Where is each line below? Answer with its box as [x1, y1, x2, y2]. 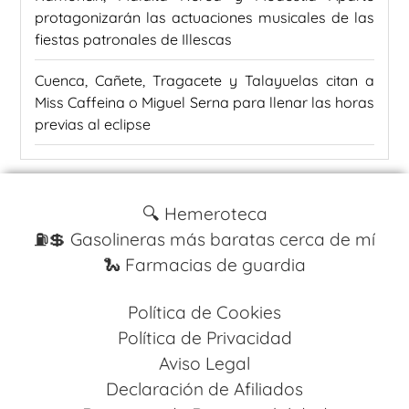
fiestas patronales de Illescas [35, 30, 232, 49]
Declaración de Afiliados [106, 378, 303, 401]
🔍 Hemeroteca [142, 203, 267, 225]
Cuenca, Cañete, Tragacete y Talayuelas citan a [35, 71, 374, 90]
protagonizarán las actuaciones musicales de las [35, 8, 374, 27]
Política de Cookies [128, 301, 281, 324]
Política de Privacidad [117, 327, 292, 350]
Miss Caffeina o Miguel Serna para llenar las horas [35, 93, 374, 112]
